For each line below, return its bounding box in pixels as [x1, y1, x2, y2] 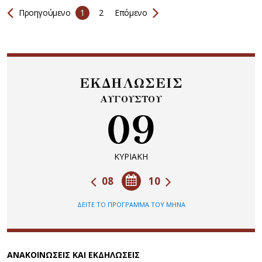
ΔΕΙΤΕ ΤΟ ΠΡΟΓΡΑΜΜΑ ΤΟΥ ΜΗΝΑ [77, 200, 185, 209]
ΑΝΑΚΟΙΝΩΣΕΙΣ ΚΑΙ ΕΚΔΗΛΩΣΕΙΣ [7, 249, 140, 261]
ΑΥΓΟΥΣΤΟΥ [100, 94, 162, 105]
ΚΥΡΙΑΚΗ [114, 151, 148, 163]
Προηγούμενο [19, 7, 71, 19]
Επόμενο [112, 7, 147, 19]
